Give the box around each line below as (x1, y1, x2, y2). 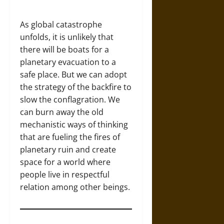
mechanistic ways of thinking (20, 119, 128, 130)
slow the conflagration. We (20, 94, 120, 105)
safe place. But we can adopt (20, 69, 127, 80)
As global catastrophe (20, 19, 102, 30)
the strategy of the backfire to (20, 81, 131, 92)
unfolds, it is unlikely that (20, 31, 113, 42)
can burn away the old (20, 106, 103, 117)
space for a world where (20, 156, 110, 167)
